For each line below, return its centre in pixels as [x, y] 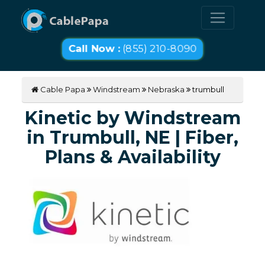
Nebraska [167, 90]
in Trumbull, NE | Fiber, [132, 138]
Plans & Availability [132, 157]
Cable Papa [62, 90]
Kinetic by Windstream [132, 118]
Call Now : [95, 49]
